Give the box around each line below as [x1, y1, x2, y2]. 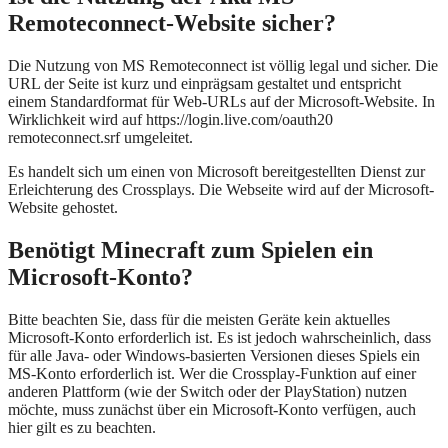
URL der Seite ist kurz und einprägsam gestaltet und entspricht [8, 74, 401, 92]
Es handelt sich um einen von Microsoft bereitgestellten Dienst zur [8, 162, 425, 180]
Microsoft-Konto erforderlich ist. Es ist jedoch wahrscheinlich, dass [8, 328, 431, 346]
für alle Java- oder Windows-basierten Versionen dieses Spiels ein [8, 346, 420, 364]
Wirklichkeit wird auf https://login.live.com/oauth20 [8, 110, 333, 128]
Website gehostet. [8, 198, 118, 216]
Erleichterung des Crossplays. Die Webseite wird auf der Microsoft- [8, 180, 434, 198]
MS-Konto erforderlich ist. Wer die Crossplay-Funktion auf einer [8, 364, 416, 382]
